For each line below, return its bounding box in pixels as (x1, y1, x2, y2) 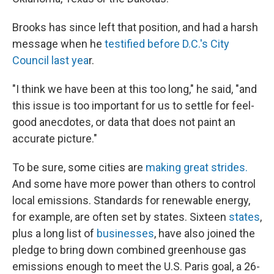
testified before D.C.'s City (105, 37, 229, 50)
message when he (12, 37, 105, 50)
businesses (97, 226, 154, 240)
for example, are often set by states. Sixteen (12, 210, 229, 223)
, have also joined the (154, 226, 255, 240)
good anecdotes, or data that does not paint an (12, 115, 235, 128)
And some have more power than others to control (12, 177, 256, 190)
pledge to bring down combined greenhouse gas (12, 243, 246, 256)
